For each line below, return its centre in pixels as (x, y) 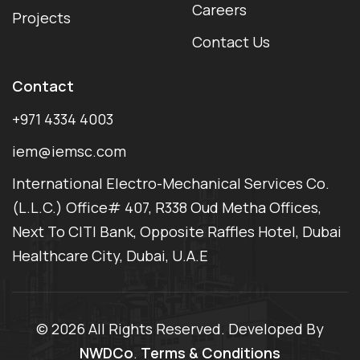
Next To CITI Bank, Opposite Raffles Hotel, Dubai (177, 231)
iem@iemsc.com (69, 151)
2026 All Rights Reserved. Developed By (188, 328)
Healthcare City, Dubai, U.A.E (110, 255)
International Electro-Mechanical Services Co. (171, 183)
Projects (41, 17)
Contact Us (231, 41)
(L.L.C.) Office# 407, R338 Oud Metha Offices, (167, 207)
